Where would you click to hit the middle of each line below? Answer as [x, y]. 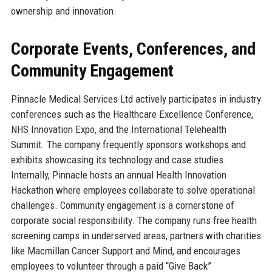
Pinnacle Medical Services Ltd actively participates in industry [136, 99]
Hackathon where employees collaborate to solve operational [133, 190]
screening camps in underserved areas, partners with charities [136, 235]
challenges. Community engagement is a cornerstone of [122, 205]
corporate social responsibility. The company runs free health [134, 220]
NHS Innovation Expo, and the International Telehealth [118, 129]
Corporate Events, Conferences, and [133, 49]
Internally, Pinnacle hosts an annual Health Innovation [118, 175]
